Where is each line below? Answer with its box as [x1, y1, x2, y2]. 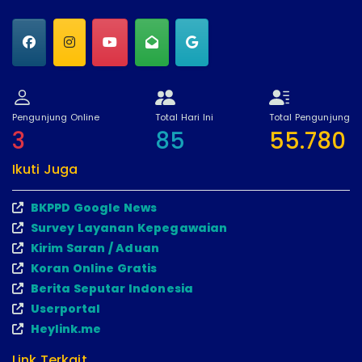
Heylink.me [30, 320, 102, 337]
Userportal [30, 300, 101, 317]
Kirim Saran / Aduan [30, 239, 159, 256]
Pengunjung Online [12, 111, 100, 124]
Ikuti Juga [12, 159, 78, 179]
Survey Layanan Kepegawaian [30, 219, 228, 236]
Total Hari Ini [154, 111, 214, 124]
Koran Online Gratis [30, 259, 158, 276]
